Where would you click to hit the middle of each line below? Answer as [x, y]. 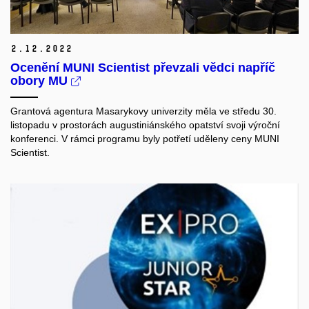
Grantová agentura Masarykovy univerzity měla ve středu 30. [143, 111]
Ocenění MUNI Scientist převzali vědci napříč [143, 68]
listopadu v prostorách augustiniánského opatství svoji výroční [145, 125]
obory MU [41, 81]
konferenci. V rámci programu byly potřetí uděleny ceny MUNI [145, 139]
